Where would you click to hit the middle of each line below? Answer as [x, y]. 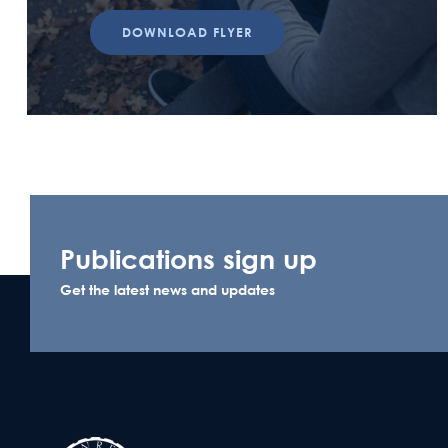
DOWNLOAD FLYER [187, 31]
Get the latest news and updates [167, 289]
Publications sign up [188, 258]
